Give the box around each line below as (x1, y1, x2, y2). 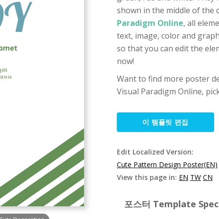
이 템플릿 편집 (142, 117, 189, 127)
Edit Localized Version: (117, 147, 194, 156)
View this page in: (117, 173, 179, 182)
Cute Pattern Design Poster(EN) (117, 160, 218, 169)
